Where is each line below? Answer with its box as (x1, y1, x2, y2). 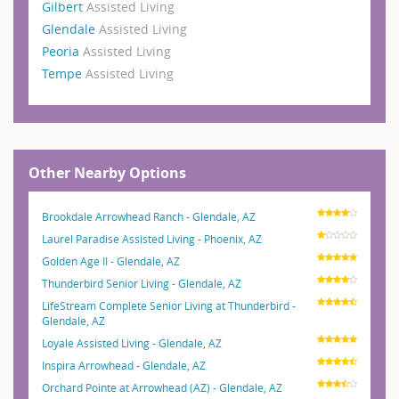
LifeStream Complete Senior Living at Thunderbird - (42, 297, 296, 313)
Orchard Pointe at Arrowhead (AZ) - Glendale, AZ (42, 379, 282, 395)
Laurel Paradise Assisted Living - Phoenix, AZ (42, 231, 262, 246)
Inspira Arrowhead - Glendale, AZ (42, 357, 206, 372)
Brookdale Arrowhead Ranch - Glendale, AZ (42, 208, 256, 224)
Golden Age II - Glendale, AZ (42, 253, 180, 268)
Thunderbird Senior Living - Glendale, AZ (42, 275, 241, 290)
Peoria (42, 42, 83, 60)
